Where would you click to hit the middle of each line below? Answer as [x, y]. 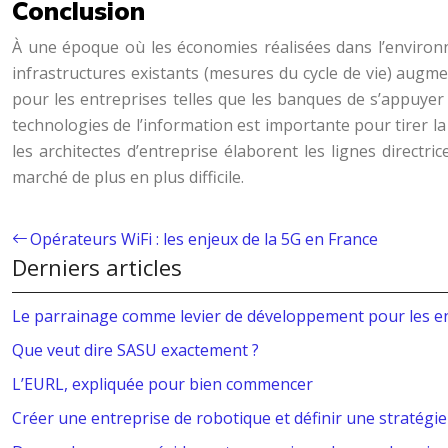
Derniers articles [97, 267]
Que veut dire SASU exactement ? [135, 350]
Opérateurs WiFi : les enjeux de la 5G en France [204, 239]
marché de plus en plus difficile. [128, 177]
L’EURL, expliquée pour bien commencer [162, 384]
